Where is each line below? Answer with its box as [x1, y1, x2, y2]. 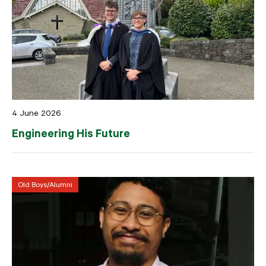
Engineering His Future [12, 125, 130, 140]
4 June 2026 [12, 107, 61, 118]
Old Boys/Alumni [18, 180, 72, 189]
